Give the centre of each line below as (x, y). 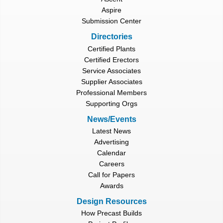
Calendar (111, 153)
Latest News (111, 131)
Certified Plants (111, 49)
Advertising (111, 142)
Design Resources (111, 201)
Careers (111, 164)
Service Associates (111, 70)
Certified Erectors (111, 59)
